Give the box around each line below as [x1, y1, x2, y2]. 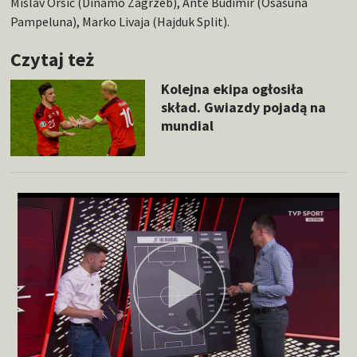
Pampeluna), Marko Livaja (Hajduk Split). [10, 14, 230, 30]
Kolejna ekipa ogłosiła [160, 80, 304, 99]
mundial [160, 116, 214, 135]
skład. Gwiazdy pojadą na [160, 98, 326, 117]
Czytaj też [10, 47, 95, 73]
